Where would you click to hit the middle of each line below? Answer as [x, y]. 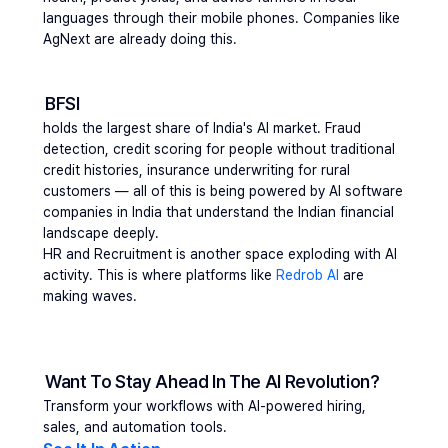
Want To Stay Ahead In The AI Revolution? [212, 381]
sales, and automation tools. [135, 427]
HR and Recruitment [107, 254]
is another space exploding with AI [284, 254]
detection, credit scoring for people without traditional [219, 149]
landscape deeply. [101, 233]
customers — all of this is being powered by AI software [223, 191]
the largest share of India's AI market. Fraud [219, 128]
